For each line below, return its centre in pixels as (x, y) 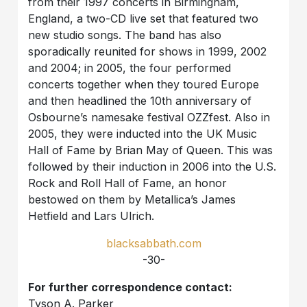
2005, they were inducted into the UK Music (143, 134)
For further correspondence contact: (131, 287)
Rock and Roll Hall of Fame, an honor (128, 183)
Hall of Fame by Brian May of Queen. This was (151, 150)
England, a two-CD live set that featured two (144, 19)
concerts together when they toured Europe (144, 85)
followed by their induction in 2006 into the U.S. (152, 167)
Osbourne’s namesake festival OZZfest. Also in (149, 118)
